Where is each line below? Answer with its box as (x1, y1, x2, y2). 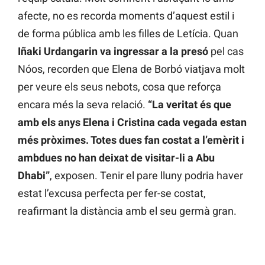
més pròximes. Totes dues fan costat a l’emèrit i (18, 134, 244, 147)
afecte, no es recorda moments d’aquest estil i (18, 9, 234, 22)
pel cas (208, 45, 244, 58)
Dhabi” (18, 169, 50, 182)
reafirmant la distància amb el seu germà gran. (18, 205, 237, 218)
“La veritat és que (148, 98, 231, 111)
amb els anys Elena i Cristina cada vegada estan (18, 116, 247, 129)
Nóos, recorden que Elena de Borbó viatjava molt (18, 63, 245, 76)
